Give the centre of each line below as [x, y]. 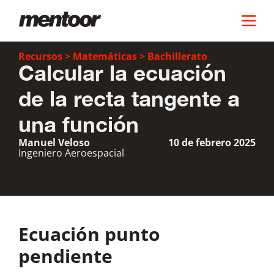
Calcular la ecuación [122, 74]
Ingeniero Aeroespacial [71, 153]
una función [79, 125]
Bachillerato [177, 56]
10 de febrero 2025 [212, 143]
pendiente [65, 256]
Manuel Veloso [54, 143]
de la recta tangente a [129, 100]
